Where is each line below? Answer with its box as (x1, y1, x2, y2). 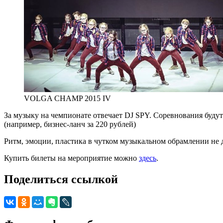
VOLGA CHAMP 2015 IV (24, 94, 111, 103)
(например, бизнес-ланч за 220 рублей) (4, 119, 136, 128)
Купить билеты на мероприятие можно (4, 153, 139, 162)
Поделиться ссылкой (4, 172, 118, 186)
